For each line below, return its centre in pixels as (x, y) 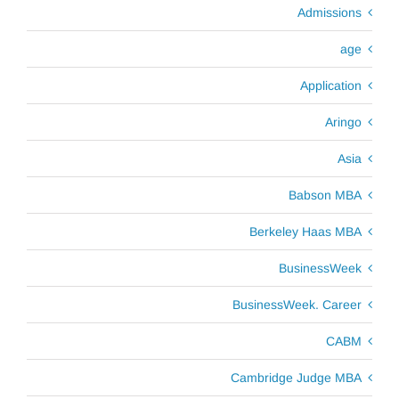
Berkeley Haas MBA (305, 231)
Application (331, 85)
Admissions (330, 12)
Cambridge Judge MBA (296, 377)
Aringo (343, 122)
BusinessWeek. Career (297, 304)
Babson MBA (325, 195)
